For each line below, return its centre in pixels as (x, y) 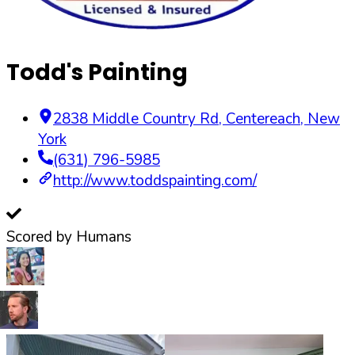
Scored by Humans (69, 237)
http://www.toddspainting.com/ (155, 180)
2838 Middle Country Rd (136, 118)
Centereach (263, 118)
